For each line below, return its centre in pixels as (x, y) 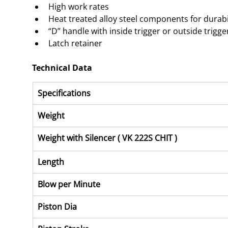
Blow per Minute (69, 184)
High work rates (79, 7)
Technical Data (62, 68)
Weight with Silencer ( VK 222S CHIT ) (107, 138)
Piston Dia (57, 207)
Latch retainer (75, 43)
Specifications (64, 93)
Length (51, 162)
